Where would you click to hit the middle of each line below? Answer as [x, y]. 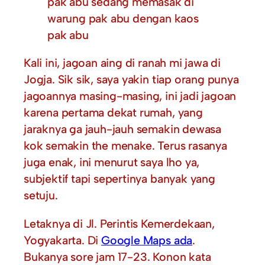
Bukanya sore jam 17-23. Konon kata [117, 256]
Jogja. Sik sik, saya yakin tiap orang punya [131, 80]
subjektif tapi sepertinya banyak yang [119, 179]
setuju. [41, 195]
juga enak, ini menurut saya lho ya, [112, 162]
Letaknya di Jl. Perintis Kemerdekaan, [119, 223]
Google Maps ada [147, 240]
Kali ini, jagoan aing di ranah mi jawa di [122, 63]
